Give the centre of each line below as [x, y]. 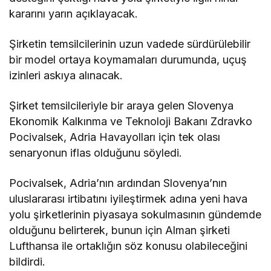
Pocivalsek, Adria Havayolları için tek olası [115, 137]
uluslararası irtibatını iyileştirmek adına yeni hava [129, 198]
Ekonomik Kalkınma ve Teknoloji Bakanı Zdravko [131, 121]
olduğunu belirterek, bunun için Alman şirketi [120, 230]
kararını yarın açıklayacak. [74, 13]
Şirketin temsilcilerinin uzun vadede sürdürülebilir [130, 44]
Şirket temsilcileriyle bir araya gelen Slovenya [122, 105]
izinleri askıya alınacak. [66, 75]
